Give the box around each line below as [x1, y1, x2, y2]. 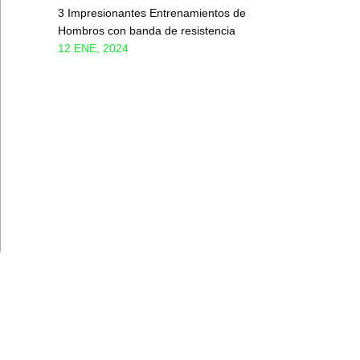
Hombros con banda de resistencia [58, 24, 235, 37]
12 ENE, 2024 [58, 42, 129, 55]
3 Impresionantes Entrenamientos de [58, 6, 246, 19]
